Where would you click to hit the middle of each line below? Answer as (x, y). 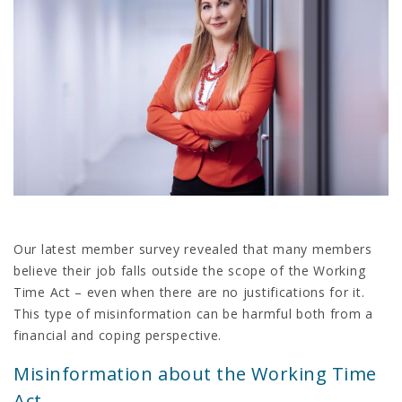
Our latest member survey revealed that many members (193, 249)
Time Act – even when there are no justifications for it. (189, 292)
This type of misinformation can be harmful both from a (193, 313)
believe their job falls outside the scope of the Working (190, 270)
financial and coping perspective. (118, 335)
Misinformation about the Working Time (195, 373)
